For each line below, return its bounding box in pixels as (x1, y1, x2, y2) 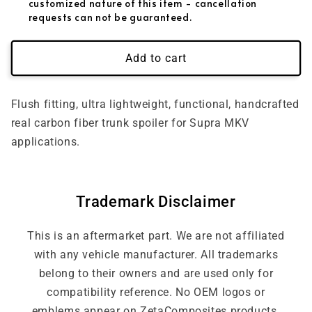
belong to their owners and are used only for (38, 266, 274, 280)
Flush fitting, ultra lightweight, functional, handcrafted (10, 97, 299, 111)
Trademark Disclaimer (76, 192, 236, 210)
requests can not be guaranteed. (28, 10, 192, 24)
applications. (10, 134, 80, 148)
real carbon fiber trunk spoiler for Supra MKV (10, 116, 250, 130)
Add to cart (125, 51, 187, 65)
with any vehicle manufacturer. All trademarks (33, 247, 279, 261)
